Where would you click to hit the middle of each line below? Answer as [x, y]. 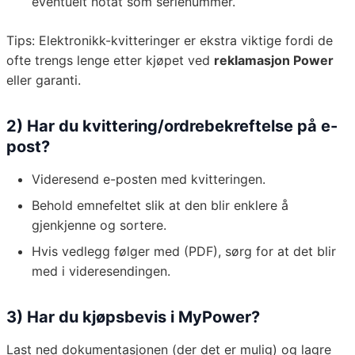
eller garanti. [44, 80]
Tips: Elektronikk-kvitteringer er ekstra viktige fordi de [170, 41]
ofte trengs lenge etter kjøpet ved [110, 61]
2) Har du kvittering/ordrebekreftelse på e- [172, 126]
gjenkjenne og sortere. [99, 225]
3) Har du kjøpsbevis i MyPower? [133, 317]
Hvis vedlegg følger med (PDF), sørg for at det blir [184, 252]
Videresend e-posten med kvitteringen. [149, 179]
